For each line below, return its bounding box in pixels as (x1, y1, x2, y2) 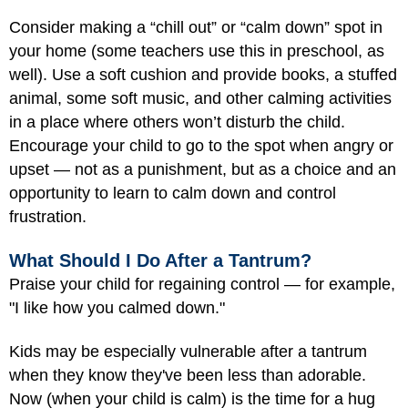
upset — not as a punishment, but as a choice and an (9, 160, 396, 179)
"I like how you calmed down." (9, 298, 225, 317)
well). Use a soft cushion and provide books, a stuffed (9, 66, 397, 85)
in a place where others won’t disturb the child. (9, 113, 345, 132)
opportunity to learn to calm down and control (9, 184, 336, 203)
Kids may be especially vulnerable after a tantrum (9, 342, 367, 362)
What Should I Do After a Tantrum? (9, 250, 311, 270)
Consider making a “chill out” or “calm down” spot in (9, 18, 382, 37)
